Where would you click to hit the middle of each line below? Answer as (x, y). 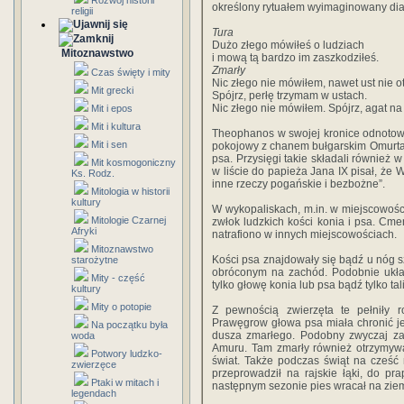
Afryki (84, 231)
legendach (94, 393)
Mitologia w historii (130, 191)
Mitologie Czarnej (129, 220)
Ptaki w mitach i (125, 382)
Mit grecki (112, 90)
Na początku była (129, 325)
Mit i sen (109, 144)
